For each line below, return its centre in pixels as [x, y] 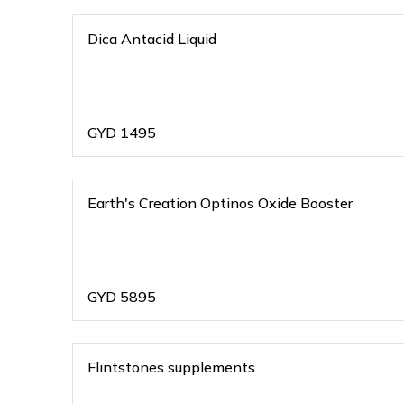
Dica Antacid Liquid [152, 39]
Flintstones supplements [171, 367]
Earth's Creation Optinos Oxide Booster [220, 203]
